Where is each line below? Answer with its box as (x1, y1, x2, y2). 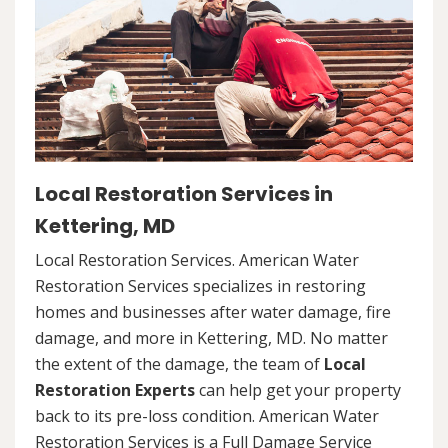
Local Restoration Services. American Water (35, 248, 359, 271)
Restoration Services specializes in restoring (35, 274, 366, 297)
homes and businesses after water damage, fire (35, 300, 391, 323)
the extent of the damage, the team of (35, 352, 324, 375)
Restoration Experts (35, 378, 195, 401)
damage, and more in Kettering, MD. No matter (35, 326, 388, 349)
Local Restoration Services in (35, 179, 333, 208)
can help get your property (195, 378, 401, 401)
